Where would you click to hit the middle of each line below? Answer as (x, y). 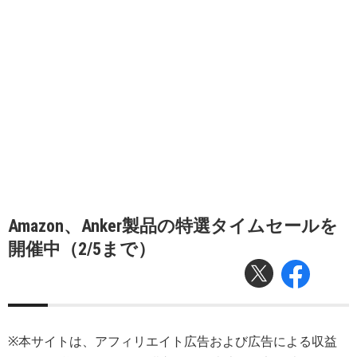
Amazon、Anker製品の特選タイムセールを (173, 226)
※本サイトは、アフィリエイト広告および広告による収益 (173, 341)
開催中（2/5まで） (82, 249)
